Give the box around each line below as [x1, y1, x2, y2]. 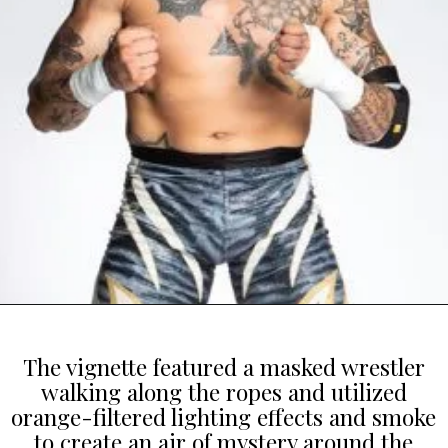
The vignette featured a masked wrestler [22, 350, 425, 382]
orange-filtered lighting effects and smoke [11, 400, 437, 432]
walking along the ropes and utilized [40, 375, 407, 407]
